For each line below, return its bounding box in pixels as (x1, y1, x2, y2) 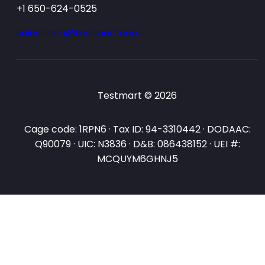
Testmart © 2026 (98, 88, 177, 102)
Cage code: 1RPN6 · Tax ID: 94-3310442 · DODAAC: (24, 122, 251, 136)
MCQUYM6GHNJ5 (96, 151, 178, 166)
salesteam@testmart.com (17, 25, 141, 40)
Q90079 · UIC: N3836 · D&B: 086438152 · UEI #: (34, 137, 240, 151)
